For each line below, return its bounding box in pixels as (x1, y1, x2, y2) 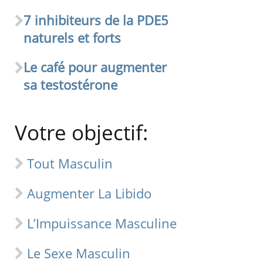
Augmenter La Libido (27, 184, 152, 203)
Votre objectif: (15, 119, 149, 147)
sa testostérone (23, 76, 118, 94)
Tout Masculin (27, 154, 113, 173)
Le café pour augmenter (23, 58, 167, 76)
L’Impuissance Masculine (27, 214, 177, 232)
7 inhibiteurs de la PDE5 (23, 11, 169, 29)
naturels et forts (23, 29, 122, 47)
